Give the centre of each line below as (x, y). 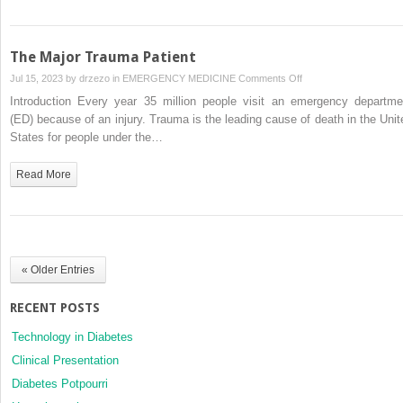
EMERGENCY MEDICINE (179, 78)
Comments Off (270, 78)
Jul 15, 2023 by (45, 78)
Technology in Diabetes (72, 336)
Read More (44, 174)
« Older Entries (58, 269)
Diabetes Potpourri (60, 383)
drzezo (94, 78)
